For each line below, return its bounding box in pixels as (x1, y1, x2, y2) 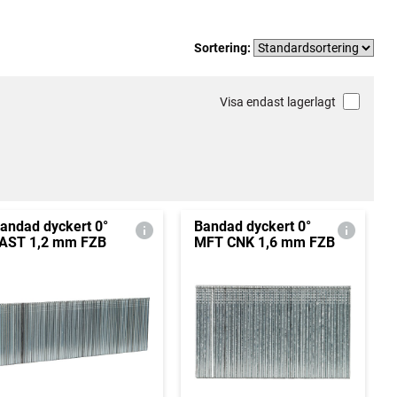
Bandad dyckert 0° (193, 218, 311, 235)
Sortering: (194, 40, 253, 55)
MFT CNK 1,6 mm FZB (193, 234, 335, 251)
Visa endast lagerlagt (219, 95, 336, 109)
